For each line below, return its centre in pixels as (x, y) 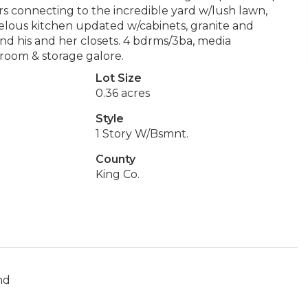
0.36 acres (122, 93)
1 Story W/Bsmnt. (142, 134)
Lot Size (118, 78)
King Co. (117, 174)
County (115, 159)
